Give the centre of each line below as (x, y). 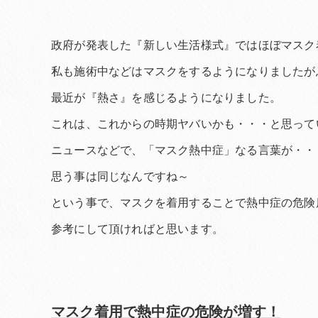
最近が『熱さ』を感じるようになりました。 (166, 98)
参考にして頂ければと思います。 (137, 229)
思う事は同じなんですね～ (120, 176)
